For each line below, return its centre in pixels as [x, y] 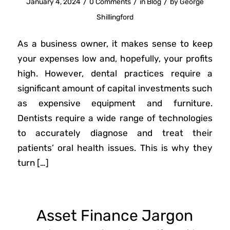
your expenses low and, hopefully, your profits [115, 58]
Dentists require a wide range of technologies [115, 118]
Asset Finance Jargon [115, 216]
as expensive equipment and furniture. [115, 103]
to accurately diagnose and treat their [115, 133]
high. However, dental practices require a [115, 73]
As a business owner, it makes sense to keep [115, 43]
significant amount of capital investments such [115, 88]
